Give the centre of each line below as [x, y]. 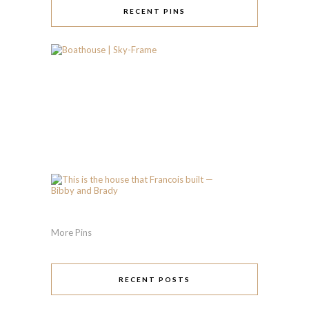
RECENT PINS [154, 11]
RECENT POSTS [154, 280]
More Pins [71, 232]
